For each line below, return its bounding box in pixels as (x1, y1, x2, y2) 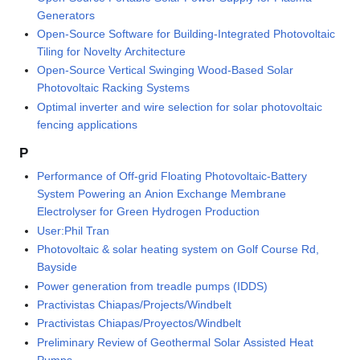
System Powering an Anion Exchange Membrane (37, 187, 287, 201)
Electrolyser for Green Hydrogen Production (37, 205, 260, 219)
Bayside (37, 260, 78, 274)
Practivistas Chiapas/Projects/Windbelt (37, 298, 232, 312)
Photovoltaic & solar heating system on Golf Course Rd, (37, 243, 320, 256)
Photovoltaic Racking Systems (37, 81, 190, 95)
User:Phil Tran (37, 223, 110, 237)
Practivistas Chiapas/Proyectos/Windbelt (37, 317, 242, 330)
